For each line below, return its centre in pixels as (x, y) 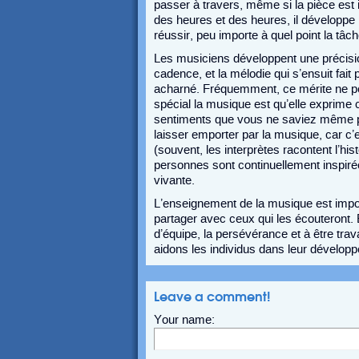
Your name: (184, 320)
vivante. (174, 180)
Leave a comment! (212, 296)
